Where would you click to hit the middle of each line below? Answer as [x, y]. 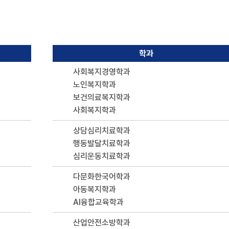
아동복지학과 [95, 189]
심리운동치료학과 [102, 156]
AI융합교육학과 [98, 202]
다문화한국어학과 [102, 177]
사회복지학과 [95, 110]
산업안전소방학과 [102, 223]
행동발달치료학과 [102, 143]
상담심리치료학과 [102, 131]
